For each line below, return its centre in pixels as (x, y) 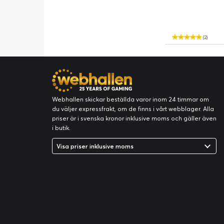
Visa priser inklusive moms (95, 146)
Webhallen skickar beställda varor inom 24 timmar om (130, 99)
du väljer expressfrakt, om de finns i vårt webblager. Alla (133, 109)
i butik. (61, 128)
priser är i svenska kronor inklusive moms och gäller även (134, 118)
